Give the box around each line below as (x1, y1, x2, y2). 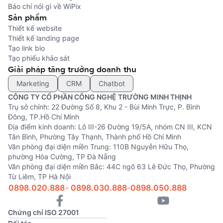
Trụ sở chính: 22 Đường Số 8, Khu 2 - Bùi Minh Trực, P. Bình (8, 103, 200, 111)
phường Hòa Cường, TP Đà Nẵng (8, 152, 116, 161)
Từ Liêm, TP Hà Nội (8, 172, 71, 181)
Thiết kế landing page (8, 34, 79, 42)
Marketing (16, 79, 49, 88)
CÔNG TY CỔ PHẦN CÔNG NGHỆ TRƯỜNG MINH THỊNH (8, 93, 192, 101)
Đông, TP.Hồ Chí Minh (8, 112, 79, 121)
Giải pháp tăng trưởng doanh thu (8, 64, 136, 75)
